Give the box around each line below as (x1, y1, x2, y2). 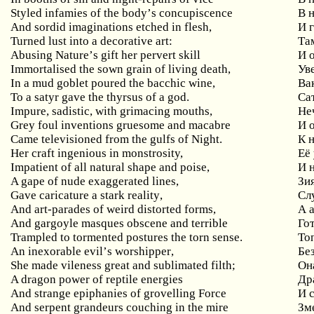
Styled (11, 6, 43, 20)
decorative (100, 34, 153, 48)
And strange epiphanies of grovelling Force (11, 287, 227, 300)
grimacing (120, 104, 171, 118)
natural (90, 161, 125, 174)
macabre (189, 118, 231, 132)
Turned (11, 34, 46, 48)
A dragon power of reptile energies (11, 273, 184, 286)
